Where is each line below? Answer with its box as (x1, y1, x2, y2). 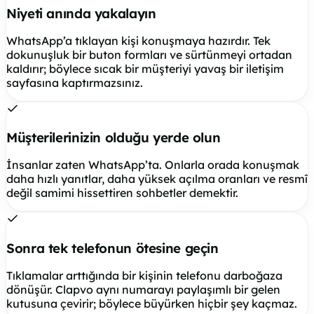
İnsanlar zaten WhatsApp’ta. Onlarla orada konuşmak (6, 158, 299, 172)
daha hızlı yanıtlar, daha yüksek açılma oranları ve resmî (6, 172, 308, 186)
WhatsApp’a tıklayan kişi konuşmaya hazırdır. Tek (6, 33, 271, 48)
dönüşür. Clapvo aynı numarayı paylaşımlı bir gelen (6, 282, 280, 296)
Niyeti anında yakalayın (6, 4, 156, 22)
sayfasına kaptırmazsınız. (6, 75, 143, 90)
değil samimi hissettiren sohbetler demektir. (6, 186, 238, 200)
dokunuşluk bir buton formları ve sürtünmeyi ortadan (6, 47, 292, 62)
